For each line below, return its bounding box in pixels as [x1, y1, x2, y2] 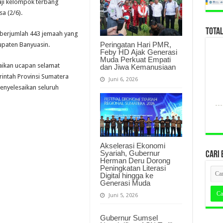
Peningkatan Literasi [100, 163, 166, 172]
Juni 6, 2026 [108, 76, 138, 83]
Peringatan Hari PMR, [100, 40, 171, 49]
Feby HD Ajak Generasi [100, 47, 177, 56]
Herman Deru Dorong [100, 156, 170, 165]
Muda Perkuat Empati [100, 55, 171, 64]
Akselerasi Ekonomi [100, 141, 165, 150]
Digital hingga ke [100, 171, 153, 180]
